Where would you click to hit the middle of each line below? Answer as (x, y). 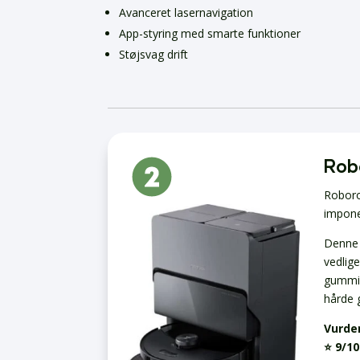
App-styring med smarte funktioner (210, 34)
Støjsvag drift (154, 55)
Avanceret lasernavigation (186, 13)
